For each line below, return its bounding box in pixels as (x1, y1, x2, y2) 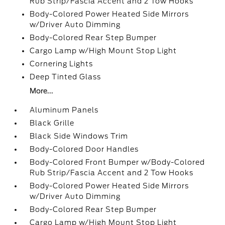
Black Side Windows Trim (30, 132, 129, 140)
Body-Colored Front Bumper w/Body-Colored (30, 158, 205, 166)
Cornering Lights (30, 60, 93, 68)
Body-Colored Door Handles (30, 145, 139, 153)
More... (30, 87, 54, 95)
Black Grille (30, 119, 75, 127)
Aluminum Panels (30, 106, 99, 114)
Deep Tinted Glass (30, 73, 101, 81)
